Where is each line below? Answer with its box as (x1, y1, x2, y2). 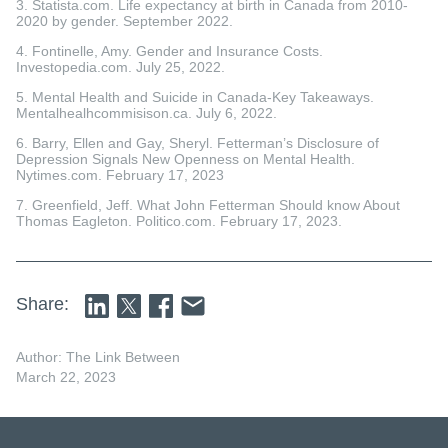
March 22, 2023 (16, 368, 116, 385)
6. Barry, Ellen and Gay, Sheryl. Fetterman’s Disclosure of (16, 134, 379, 151)
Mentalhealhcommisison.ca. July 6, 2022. (16, 104, 277, 121)
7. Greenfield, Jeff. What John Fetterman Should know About (16, 196, 400, 213)
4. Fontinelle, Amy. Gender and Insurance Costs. (16, 42, 323, 59)
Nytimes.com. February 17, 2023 (16, 166, 224, 183)
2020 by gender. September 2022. (16, 12, 233, 29)
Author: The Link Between (16, 348, 180, 365)
